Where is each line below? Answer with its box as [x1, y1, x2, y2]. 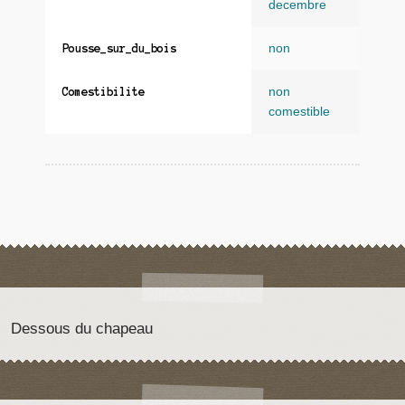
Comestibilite [62, 86, 145, 99]
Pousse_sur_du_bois [62, 42, 176, 55]
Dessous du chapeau [10, 319, 153, 337]
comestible [268, 105, 330, 119]
